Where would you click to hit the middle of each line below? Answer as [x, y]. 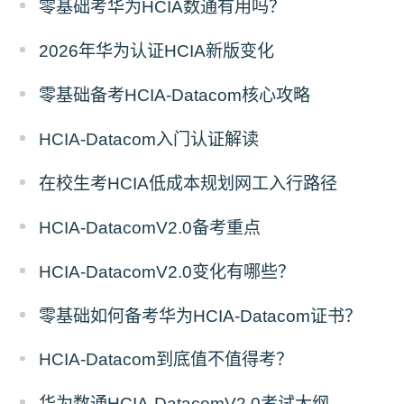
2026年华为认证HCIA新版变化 [157, 51]
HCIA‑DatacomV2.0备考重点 [150, 227]
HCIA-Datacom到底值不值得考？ [166, 360]
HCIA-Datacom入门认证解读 [149, 139]
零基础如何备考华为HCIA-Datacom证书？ [201, 316]
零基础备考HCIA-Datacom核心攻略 [175, 96]
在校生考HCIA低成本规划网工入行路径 [188, 183]
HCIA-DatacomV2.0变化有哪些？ [167, 271]
